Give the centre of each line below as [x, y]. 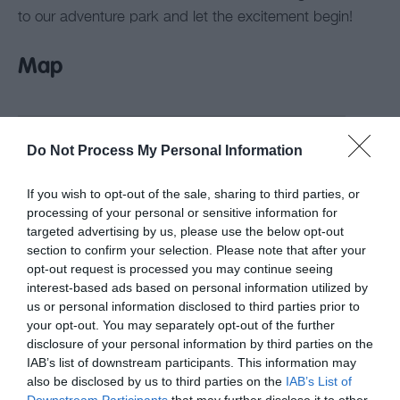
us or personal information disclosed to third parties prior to [193, 306]
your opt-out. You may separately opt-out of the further [181, 325]
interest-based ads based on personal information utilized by [197, 287]
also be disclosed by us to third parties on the [156, 381]
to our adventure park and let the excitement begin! [185, 18]
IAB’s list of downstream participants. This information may [192, 362]
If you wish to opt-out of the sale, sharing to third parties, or [193, 193]
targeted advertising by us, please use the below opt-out [185, 231]
